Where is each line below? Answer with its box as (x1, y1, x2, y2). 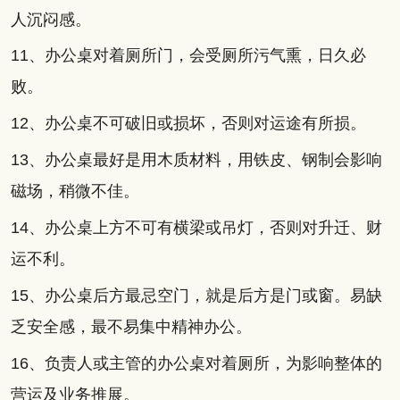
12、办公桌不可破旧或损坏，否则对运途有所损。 (10, 114, 366, 133)
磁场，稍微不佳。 (10, 182, 139, 201)
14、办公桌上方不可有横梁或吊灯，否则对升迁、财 (10, 219, 382, 237)
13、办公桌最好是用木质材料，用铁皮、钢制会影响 (10, 151, 382, 170)
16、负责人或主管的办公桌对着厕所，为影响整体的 (10, 354, 382, 373)
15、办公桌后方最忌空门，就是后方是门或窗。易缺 (10, 287, 382, 305)
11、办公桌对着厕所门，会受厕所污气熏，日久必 (10, 46, 366, 65)
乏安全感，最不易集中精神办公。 (10, 318, 252, 337)
